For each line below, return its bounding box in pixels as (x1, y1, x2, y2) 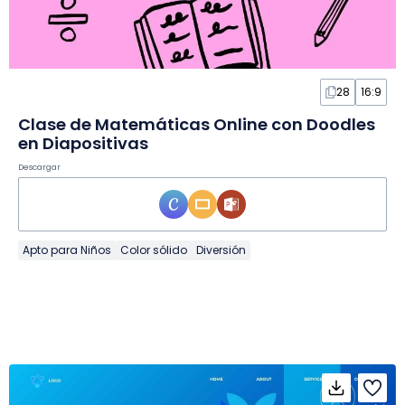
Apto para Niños (23, 242, 111, 259)
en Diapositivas (18, 132, 148, 155)
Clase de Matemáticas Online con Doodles (18, 113, 375, 137)
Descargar (18, 162, 61, 174)
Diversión (196, 242, 246, 259)
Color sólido (120, 242, 187, 259)
